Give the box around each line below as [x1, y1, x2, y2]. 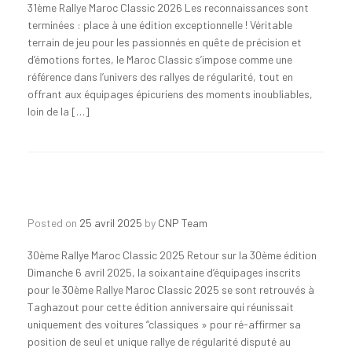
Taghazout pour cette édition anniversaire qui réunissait [27, 299, 294, 313]
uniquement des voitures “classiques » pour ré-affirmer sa [27, 317, 301, 331]
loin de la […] [27, 104, 90, 118]
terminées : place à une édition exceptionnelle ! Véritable [27, 17, 292, 31]
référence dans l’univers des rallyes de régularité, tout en [27, 69, 293, 83]
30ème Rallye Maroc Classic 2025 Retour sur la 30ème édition [27, 247, 317, 262]
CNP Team [158, 215, 207, 229]
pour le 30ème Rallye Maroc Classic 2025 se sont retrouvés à [27, 282, 314, 296]
